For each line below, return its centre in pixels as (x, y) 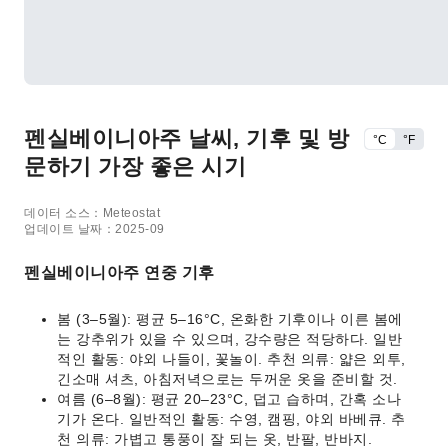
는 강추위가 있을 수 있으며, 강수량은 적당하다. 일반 (229, 339)
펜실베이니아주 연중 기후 (119, 272)
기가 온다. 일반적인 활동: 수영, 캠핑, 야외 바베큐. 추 (231, 419)
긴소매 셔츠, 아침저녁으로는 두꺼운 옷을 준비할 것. (227, 379)
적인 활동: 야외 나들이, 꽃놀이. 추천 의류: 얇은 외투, (231, 359)
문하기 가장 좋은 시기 (135, 166)
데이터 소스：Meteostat (92, 213)
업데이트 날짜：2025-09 (94, 229)
